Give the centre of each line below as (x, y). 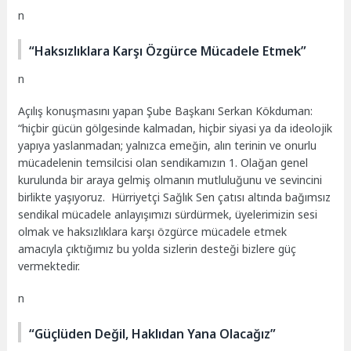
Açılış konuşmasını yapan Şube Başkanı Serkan (137, 111)
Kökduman (283, 111)
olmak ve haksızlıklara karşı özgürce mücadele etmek (153, 232)
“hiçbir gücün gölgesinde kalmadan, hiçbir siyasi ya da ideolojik (175, 128)
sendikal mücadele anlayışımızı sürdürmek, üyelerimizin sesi (168, 215)
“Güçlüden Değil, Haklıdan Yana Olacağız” (153, 334)
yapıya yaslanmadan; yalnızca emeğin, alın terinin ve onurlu (168, 146)
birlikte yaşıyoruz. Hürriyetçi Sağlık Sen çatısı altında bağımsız (175, 197)
